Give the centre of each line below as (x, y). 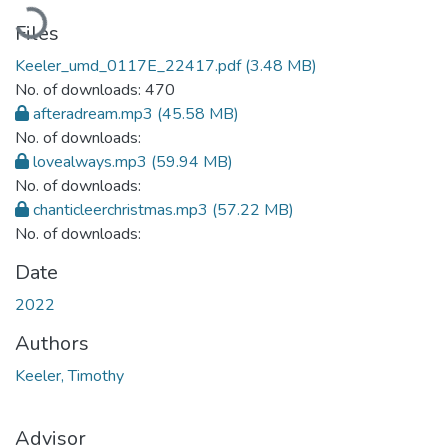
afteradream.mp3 (93, 113)
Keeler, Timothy (69, 375)
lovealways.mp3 (90, 161)
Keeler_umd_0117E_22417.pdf (128, 65)
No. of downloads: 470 (95, 89)
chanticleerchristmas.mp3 (120, 209)
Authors (52, 343)
